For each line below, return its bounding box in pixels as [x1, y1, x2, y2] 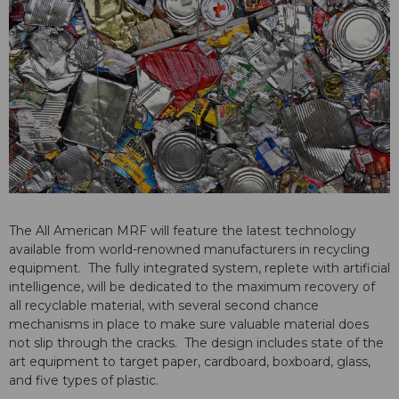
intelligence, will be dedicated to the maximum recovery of [9, 278, 375, 295]
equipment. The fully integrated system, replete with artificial [9, 259, 390, 276]
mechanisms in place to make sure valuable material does [9, 315, 369, 332]
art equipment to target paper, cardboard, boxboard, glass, [9, 353, 370, 370]
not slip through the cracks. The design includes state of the [9, 334, 384, 351]
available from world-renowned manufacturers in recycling [9, 240, 370, 257]
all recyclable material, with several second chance [9, 297, 319, 313]
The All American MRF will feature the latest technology [9, 222, 356, 239]
